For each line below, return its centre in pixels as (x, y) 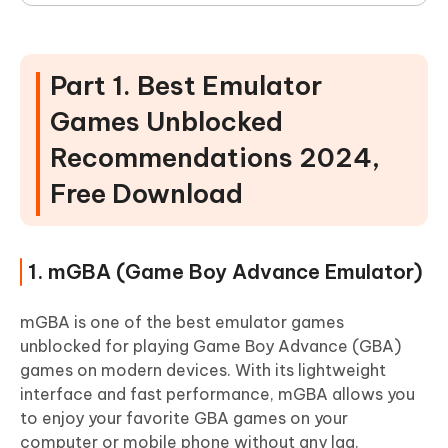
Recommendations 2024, (215, 158)
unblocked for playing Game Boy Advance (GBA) (210, 346)
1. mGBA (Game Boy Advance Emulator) (225, 272)
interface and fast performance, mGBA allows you (217, 394)
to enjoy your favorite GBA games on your (184, 418)
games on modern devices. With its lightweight (203, 370)
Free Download (146, 194)
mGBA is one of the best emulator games (182, 322)
